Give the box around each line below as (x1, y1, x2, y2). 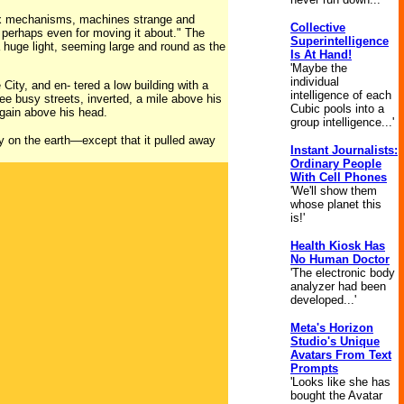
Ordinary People (290, 157, 381, 170)
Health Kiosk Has (290, 239, 385, 252)
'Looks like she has (290, 375, 390, 389)
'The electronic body (290, 266, 395, 280)
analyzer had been (290, 280, 386, 293)
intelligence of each (290, 88, 391, 102)
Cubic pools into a (290, 102, 384, 115)
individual (290, 75, 339, 88)
